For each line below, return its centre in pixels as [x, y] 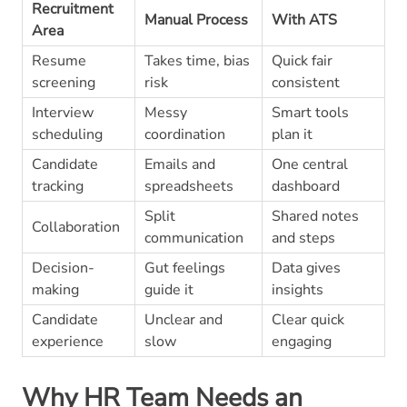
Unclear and [183, 319]
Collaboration [75, 227]
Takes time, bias [197, 60]
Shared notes [315, 216]
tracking [57, 186]
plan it [292, 134]
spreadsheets [189, 186]
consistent [305, 82]
